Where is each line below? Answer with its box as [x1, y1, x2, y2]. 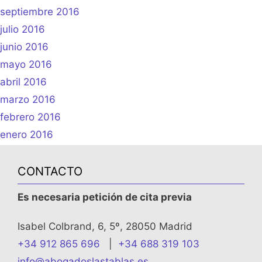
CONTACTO [18, 164, 82, 178]
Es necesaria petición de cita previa [18, 191, 192, 203]
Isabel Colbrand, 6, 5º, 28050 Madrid [18, 220, 192, 233]
